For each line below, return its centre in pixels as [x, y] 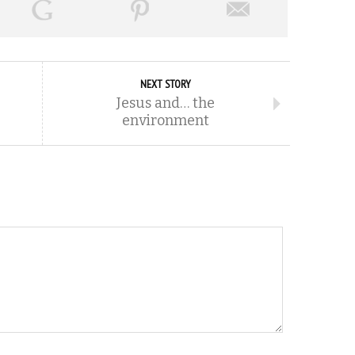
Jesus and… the [166, 103]
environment [166, 121]
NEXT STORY [166, 84]
